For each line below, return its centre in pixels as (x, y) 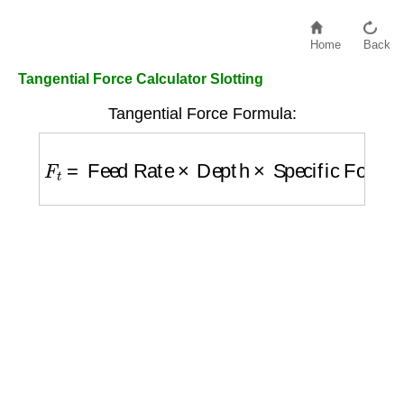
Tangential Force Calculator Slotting (141, 79)
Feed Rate (119, 158)
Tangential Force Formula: (202, 114)
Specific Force (302, 158)
